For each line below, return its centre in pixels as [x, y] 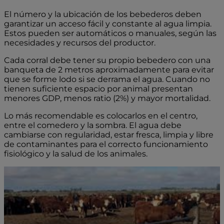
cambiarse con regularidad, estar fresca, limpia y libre [109, 135]
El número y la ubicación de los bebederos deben [103, 14]
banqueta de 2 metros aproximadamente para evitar [109, 70]
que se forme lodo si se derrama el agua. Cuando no [107, 79]
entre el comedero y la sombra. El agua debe [93, 125]
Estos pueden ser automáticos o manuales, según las [110, 33]
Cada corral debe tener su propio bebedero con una [107, 60]
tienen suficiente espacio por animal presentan [98, 89]
